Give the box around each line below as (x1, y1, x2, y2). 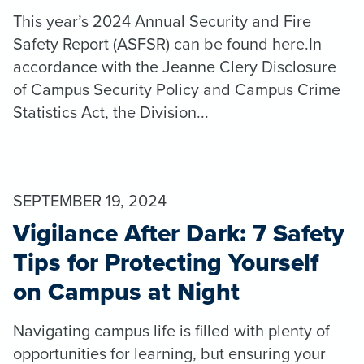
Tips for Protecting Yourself (13, 244, 318, 279)
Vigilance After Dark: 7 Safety (13, 214, 344, 250)
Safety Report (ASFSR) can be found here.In (13, 31, 322, 55)
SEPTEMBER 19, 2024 (13, 188, 167, 212)
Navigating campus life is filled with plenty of (13, 318, 330, 342)
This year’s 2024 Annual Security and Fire (13, 8, 311, 32)
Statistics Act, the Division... (13, 99, 209, 123)
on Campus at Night (13, 273, 240, 309)
